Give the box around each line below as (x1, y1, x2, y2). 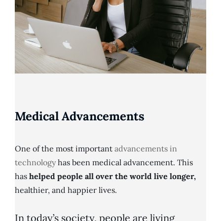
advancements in (114, 144, 177, 154)
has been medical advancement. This (56, 157, 193, 168)
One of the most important (15, 144, 114, 154)
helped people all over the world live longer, (29, 171, 196, 182)
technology (15, 157, 56, 168)
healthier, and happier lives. (15, 185, 117, 195)
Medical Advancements (15, 109, 145, 124)
